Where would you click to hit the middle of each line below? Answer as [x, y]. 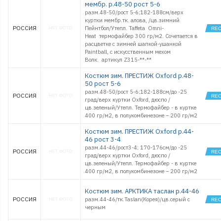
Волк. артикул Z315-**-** [118, 60]
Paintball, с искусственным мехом [128, 52]
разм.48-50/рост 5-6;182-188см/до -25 [136, 92]
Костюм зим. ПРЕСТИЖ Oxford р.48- [139, 76]
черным [95, 207]
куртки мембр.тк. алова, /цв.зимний [132, 20]
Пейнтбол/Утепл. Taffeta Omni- [124, 28]
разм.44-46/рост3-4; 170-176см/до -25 [136, 147]
